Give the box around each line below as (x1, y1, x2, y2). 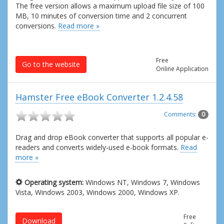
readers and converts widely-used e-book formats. (15, 142, 180, 152)
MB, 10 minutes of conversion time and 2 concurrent (15, 10, 187, 20)
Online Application (156, 64, 208, 73)
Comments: (164, 110, 198, 119)
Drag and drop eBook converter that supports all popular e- (15, 132, 208, 142)
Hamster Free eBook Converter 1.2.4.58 (15, 90, 183, 103)
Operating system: (24, 177, 83, 187)
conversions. (15, 20, 58, 30)
